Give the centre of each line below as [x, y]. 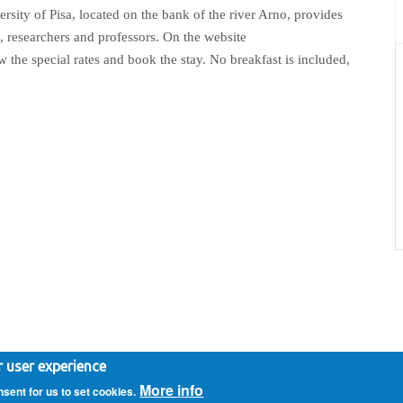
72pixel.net [200, 358]
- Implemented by [116, 358]
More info [172, 390]
